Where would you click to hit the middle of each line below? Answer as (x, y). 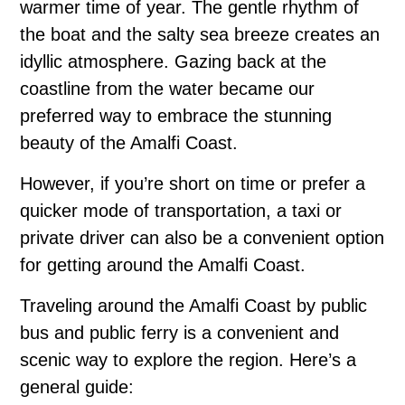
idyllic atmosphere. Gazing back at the (173, 61)
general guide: (77, 386)
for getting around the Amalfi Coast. (163, 264)
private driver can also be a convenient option (202, 237)
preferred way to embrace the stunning (176, 115)
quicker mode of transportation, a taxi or (181, 210)
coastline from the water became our (167, 88)
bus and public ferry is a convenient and (179, 332)
